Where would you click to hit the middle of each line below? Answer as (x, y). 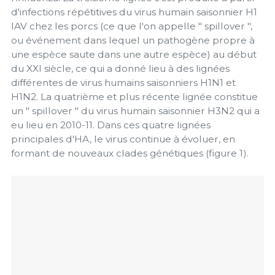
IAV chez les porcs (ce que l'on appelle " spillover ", (132, 26)
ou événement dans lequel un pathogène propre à (133, 40)
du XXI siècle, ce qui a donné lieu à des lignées (120, 68)
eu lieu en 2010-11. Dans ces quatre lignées (111, 125)
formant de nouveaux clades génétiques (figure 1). (130, 153)
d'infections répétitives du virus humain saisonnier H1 (134, 12)
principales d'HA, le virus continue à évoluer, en (123, 139)
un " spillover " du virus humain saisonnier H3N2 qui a (135, 110)
